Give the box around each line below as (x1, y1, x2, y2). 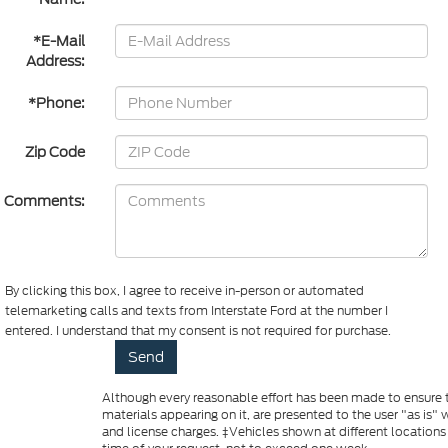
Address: (25, 50, 85, 71)
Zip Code (24, 141, 85, 162)
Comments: (3, 190, 85, 211)
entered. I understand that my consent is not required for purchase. (5, 321, 391, 339)
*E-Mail (32, 30, 85, 51)
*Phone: (27, 92, 85, 113)
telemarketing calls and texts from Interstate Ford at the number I (5, 301, 388, 319)
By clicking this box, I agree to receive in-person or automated (5, 281, 364, 299)
